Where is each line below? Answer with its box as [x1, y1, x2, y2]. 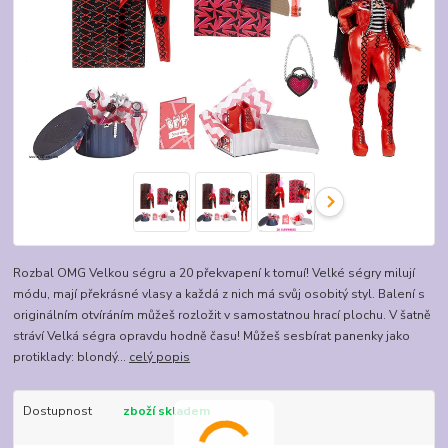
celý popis [129, 349, 191, 366]
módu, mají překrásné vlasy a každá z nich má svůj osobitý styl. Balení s [13, 286, 426, 303]
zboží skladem [122, 403, 210, 420]
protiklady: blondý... [13, 349, 130, 366]
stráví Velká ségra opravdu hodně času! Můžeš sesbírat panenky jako [13, 328, 411, 345]
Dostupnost [22, 403, 92, 420]
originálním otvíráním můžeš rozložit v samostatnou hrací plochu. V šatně [13, 307, 432, 324]
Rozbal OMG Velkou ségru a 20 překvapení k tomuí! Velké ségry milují [13, 265, 416, 282]
